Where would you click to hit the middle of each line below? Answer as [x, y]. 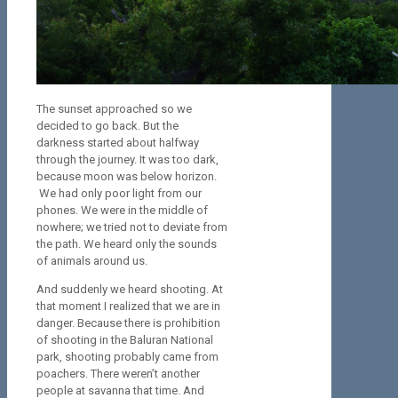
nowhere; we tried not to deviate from [132, 227]
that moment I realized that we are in [128, 306]
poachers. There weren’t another [118, 374]
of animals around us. [92, 261]
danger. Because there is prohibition [128, 323]
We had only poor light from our [119, 194]
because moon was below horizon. [127, 177]
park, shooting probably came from [127, 357]
